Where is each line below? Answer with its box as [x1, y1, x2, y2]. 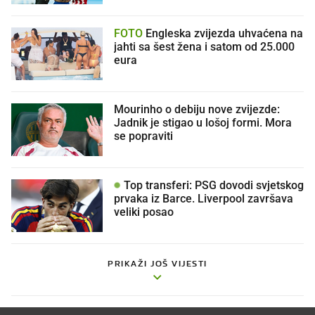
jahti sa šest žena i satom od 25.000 [114, 40, 295, 53]
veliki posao [114, 205, 174, 219]
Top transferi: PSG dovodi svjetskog [121, 179, 304, 192]
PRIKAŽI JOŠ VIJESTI [108, 257, 207, 269]
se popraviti [114, 129, 173, 143]
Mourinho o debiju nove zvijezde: [114, 103, 280, 116]
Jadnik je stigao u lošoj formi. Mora [114, 116, 292, 129]
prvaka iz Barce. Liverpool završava [114, 192, 293, 205]
